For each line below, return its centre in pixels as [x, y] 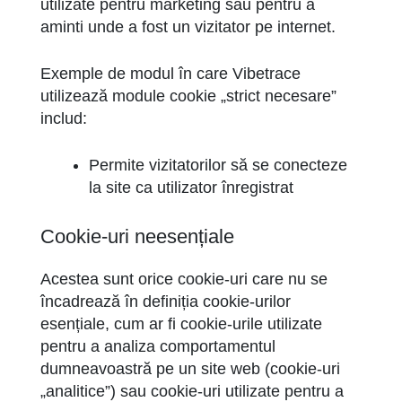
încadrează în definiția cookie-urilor [166, 301]
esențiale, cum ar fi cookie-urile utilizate [181, 324]
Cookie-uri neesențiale [137, 236]
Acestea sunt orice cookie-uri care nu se [184, 279]
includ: [64, 118]
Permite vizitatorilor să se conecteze [218, 165]
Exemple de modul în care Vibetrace [170, 74]
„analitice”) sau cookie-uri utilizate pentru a [192, 391]
